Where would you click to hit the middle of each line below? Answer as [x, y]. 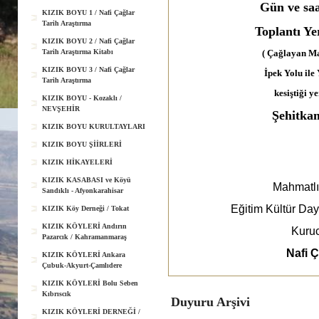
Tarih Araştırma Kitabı [78, 52]
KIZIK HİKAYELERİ [77, 162]
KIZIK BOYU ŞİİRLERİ [82, 144]
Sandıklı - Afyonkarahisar [83, 190]
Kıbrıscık [57, 294]
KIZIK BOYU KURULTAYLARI [94, 126]
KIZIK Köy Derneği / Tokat [85, 208]
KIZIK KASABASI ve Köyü [87, 180]
